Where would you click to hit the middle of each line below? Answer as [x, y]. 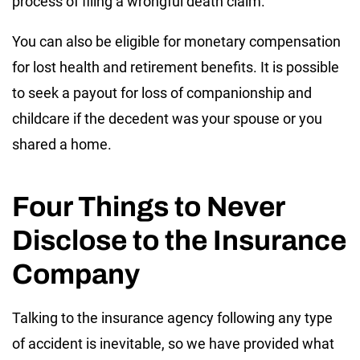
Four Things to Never [148, 207]
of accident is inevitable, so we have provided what [173, 344]
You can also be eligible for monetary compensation [176, 42]
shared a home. [62, 145]
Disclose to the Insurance [179, 241]
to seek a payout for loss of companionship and [162, 93]
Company [76, 274]
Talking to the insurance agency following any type [172, 318]
